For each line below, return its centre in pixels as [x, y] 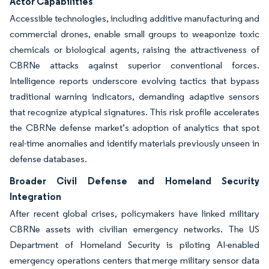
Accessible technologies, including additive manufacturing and [134, 18]
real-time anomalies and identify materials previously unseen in [134, 143]
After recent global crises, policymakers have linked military [134, 213]
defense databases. [48, 159]
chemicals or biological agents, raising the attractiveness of [134, 50]
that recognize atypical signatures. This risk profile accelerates [134, 112]
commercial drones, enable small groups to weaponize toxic [134, 34]
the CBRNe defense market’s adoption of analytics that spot [134, 128]
